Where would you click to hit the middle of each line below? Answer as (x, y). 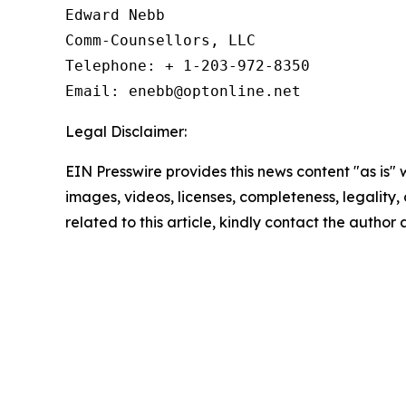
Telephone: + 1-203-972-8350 (188, 65)
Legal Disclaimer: (126, 131)
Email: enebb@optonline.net (183, 91)
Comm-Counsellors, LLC (160, 40)
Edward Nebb (115, 14)
